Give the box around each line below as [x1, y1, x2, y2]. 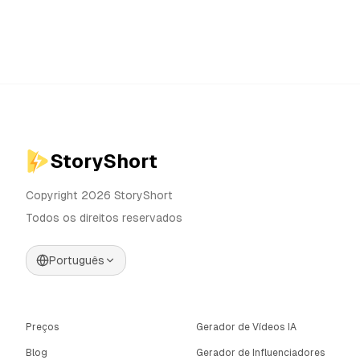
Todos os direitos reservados [26, 211, 182, 224]
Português [49, 254, 104, 267]
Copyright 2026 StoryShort [26, 189, 173, 202]
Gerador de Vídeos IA [196, 321, 297, 333]
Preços [26, 321, 59, 333]
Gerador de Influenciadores [196, 347, 325, 358]
